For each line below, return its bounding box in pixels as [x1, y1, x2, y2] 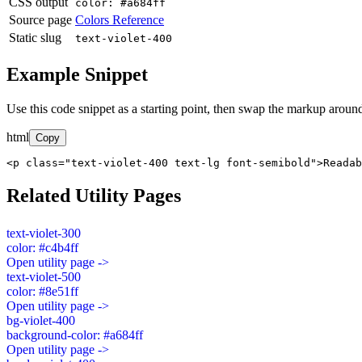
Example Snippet [6, 64, 148, 86]
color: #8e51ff [6, 284, 78, 298]
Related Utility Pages [6, 184, 181, 206]
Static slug [9, 31, 61, 45]
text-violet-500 [6, 269, 81, 284]
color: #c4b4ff [6, 240, 78, 255]
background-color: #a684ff [6, 327, 143, 342]
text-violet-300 [6, 225, 81, 240]
